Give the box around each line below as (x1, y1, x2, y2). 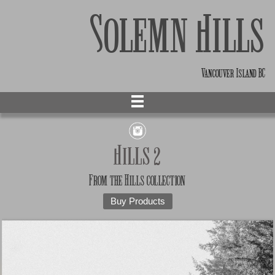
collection (145, 174, 186, 187)
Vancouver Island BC (201, 68, 265, 79)
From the (89, 174, 125, 187)
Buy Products (110, 196, 165, 207)
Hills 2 (114, 145, 161, 168)
